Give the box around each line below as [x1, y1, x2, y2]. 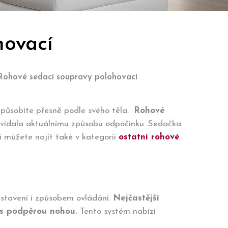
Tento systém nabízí [77, 207, 156, 216]
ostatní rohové [119, 133, 180, 141]
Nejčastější [113, 194, 159, 203]
